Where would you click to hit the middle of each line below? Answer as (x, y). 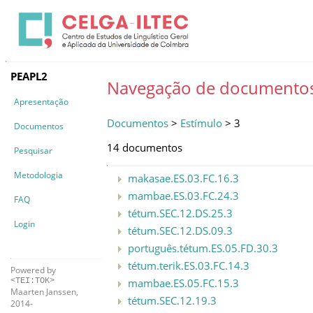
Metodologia (38, 175)
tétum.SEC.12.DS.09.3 (180, 230)
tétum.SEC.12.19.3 (172, 300)
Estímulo (201, 123)
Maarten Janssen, (44, 291)
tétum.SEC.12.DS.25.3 (180, 213)
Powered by (33, 270)
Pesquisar (33, 150)
